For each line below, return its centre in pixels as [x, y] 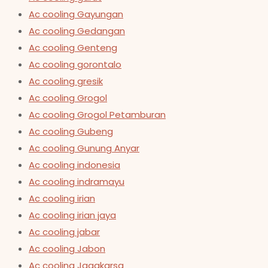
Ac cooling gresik [66, 81]
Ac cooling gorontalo [75, 64]
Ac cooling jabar [64, 232]
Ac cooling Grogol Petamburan [97, 115]
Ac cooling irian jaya [72, 215]
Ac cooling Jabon [67, 249]
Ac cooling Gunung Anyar [84, 148]
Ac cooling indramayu [77, 182]
